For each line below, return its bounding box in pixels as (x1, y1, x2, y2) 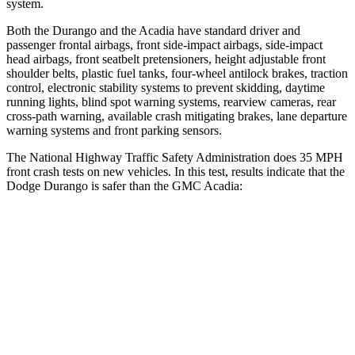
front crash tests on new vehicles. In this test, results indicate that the (6, 164, 345, 178)
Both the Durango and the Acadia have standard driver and (6, 23, 300, 37)
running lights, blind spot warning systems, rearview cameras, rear (6, 94, 336, 109)
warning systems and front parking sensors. (6, 123, 222, 137)
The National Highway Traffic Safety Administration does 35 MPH (6, 150, 343, 164)
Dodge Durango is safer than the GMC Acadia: (6, 178, 242, 193)
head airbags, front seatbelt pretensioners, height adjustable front (6, 52, 326, 66)
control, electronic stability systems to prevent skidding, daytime (6, 80, 325, 94)
